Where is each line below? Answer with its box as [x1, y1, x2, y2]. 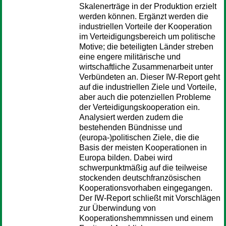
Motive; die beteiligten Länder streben [79, 42, 213, 51]
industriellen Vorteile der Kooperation [79, 22, 212, 31]
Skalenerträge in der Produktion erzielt [79, 2, 216, 11]
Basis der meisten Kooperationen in [79, 143, 207, 152]
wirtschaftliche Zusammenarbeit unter [79, 63, 213, 71]
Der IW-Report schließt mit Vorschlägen [79, 194, 220, 202]
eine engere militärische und [79, 52, 181, 61]
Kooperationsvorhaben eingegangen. [79, 184, 212, 192]
